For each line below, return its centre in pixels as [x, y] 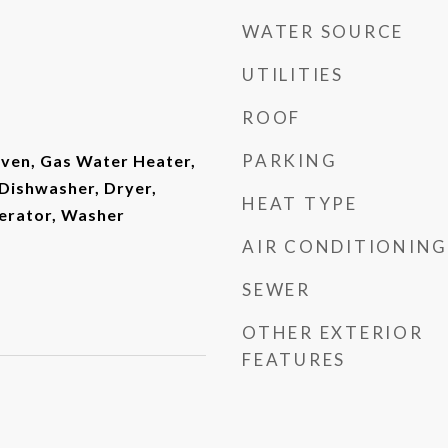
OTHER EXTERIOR [333, 332]
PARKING [290, 160]
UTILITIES [293, 74]
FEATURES [294, 359]
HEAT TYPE [300, 203]
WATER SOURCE [323, 31]
